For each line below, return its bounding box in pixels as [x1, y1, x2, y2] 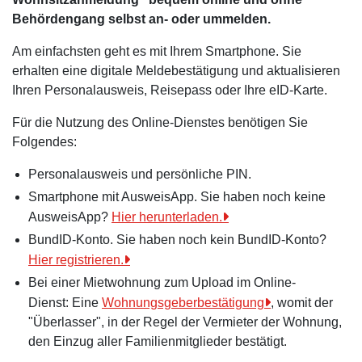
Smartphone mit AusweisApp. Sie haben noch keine [28, 190, 326, 204]
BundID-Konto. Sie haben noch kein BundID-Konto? [28, 233, 326, 246]
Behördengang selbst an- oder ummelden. [12, 12, 274, 26]
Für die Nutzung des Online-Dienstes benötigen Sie [12, 116, 308, 129]
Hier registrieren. [28, 253, 124, 267]
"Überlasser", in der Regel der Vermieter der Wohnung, [28, 315, 342, 329]
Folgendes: [12, 135, 77, 149]
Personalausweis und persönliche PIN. [28, 167, 251, 181]
